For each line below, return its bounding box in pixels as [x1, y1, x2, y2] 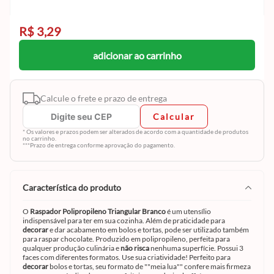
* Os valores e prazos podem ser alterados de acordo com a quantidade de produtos [23, 128, 248, 135]
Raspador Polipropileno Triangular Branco [30, 207, 166, 216]
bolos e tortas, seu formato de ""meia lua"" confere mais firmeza [48, 262, 251, 271]
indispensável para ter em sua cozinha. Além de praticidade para [23, 216, 225, 225]
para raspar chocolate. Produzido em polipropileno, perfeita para [23, 234, 230, 243]
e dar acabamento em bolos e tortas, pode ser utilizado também [48, 225, 249, 234]
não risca [120, 243, 149, 253]
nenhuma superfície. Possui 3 [149, 243, 243, 253]
